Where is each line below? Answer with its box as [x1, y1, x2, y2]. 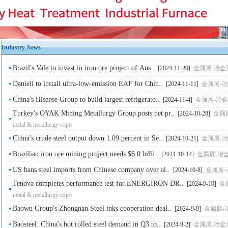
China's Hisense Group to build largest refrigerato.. [13, 96, 160, 103]
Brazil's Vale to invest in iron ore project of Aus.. [13, 64, 155, 72]
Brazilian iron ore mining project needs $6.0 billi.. [13, 150, 158, 158]
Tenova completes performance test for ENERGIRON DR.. [13, 180, 184, 187]
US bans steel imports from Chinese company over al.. [13, 166, 170, 174]
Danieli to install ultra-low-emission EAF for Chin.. [13, 80, 163, 88]
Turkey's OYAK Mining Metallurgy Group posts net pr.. [13, 109, 175, 117]
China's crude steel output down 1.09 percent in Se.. [13, 134, 163, 142]
